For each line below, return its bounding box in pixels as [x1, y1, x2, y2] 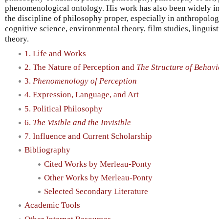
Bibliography [24, 145, 70, 155]
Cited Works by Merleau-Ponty [44, 159, 152, 169]
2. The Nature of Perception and [24, 62, 136, 72]
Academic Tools [24, 200, 80, 210]
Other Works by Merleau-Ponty [44, 173, 153, 182]
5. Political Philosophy [24, 104, 103, 113]
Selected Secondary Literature [44, 187, 148, 197]
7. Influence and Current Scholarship [24, 131, 152, 141]
